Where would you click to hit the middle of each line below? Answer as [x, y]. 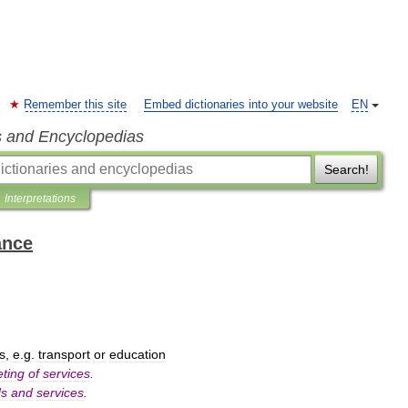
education [138, 354]
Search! [346, 169]
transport [64, 354]
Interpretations [40, 199]
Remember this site [75, 105]
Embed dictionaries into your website [241, 105]
